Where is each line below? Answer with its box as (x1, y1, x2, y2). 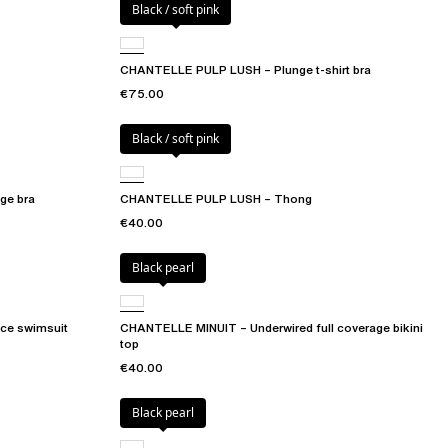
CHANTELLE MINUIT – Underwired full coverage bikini (120, 319, 423, 337)
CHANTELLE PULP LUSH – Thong (120, 190, 312, 208)
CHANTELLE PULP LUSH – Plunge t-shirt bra (120, 61, 371, 79)
